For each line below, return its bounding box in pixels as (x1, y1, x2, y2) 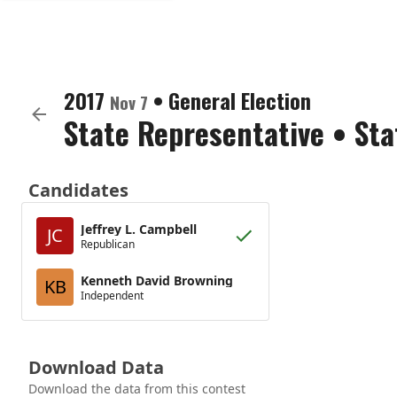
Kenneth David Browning (81, 271, 233, 289)
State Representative (64, 110, 324, 155)
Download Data (28, 355, 164, 379)
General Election (168, 84, 311, 116)
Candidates (28, 178, 128, 202)
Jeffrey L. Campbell (81, 220, 197, 237)
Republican (81, 236, 135, 252)
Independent (81, 287, 144, 303)
